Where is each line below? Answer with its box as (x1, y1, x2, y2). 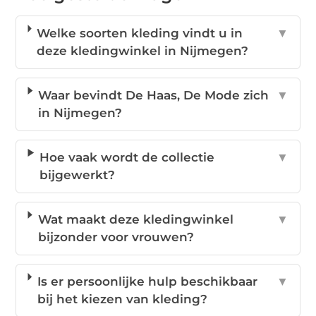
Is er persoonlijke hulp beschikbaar (37, 274, 257, 288)
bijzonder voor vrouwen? (37, 229, 194, 244)
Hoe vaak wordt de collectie (39, 150, 215, 164)
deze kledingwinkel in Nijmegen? (37, 43, 249, 58)
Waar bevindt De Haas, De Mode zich (38, 87, 269, 102)
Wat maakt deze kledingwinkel (37, 212, 233, 226)
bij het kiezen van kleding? (37, 291, 207, 306)
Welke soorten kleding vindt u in (37, 25, 243, 40)
